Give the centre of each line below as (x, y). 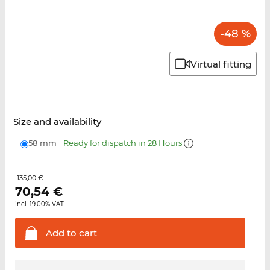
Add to (61, 233)
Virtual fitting (221, 64)
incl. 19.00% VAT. (40, 204)
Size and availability (57, 122)
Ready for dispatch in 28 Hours (123, 143)
